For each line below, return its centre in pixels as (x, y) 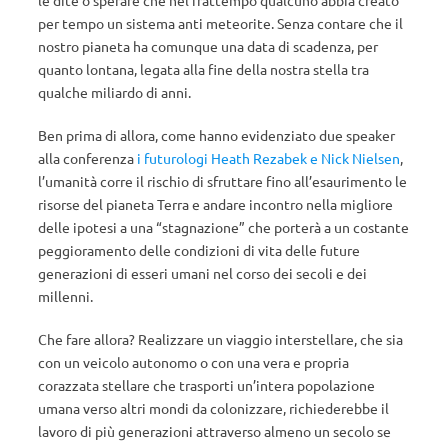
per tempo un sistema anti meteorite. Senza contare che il (220, 23)
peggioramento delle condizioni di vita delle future (199, 250)
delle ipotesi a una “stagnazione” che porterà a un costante (223, 227)
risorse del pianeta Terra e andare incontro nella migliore (215, 204)
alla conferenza (87, 158)
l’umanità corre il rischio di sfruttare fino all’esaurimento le (222, 181)
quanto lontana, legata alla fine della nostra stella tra (203, 69)
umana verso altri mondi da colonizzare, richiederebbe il (213, 408)
